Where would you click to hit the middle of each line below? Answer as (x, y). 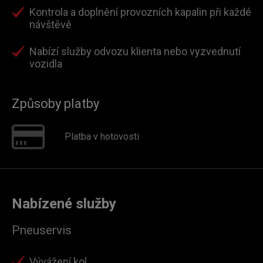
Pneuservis (42, 230)
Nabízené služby (64, 204)
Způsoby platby (55, 104)
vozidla (46, 64)
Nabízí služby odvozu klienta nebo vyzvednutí (135, 51)
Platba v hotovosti (102, 136)
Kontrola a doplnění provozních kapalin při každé (140, 12)
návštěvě (50, 24)
